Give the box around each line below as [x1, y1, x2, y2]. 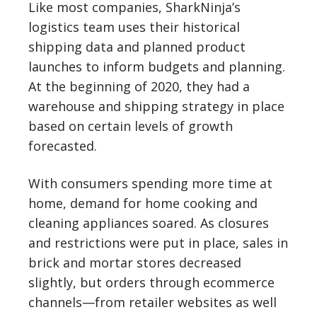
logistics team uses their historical [28, 18, 240, 35]
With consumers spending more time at [28, 174, 272, 192]
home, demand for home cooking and [28, 194, 258, 212]
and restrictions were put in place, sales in [28, 234, 288, 251]
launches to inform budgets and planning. [28, 57, 285, 75]
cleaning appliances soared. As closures [28, 214, 269, 231]
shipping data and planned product [28, 38, 246, 55]
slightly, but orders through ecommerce [28, 273, 275, 291]
